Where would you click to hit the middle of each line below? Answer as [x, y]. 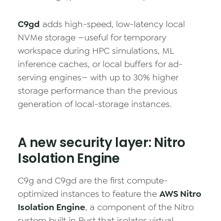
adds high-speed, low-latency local [112, 24]
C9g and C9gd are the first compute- [93, 181]
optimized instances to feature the [89, 194]
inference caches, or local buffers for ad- [100, 64]
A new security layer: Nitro [102, 143]
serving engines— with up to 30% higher [98, 77]
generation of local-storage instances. [95, 104]
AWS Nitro [180, 194]
